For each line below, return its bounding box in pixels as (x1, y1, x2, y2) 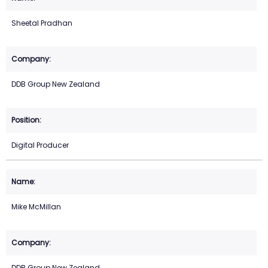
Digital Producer (11, 140, 69, 151)
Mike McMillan (11, 202, 61, 212)
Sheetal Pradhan (11, 18, 72, 29)
